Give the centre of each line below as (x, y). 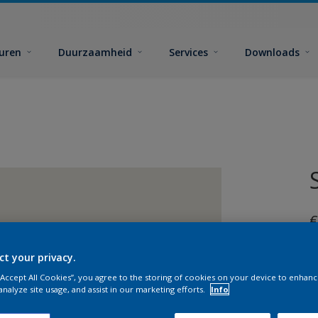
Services (189, 52)
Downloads (273, 52)
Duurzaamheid (95, 52)
